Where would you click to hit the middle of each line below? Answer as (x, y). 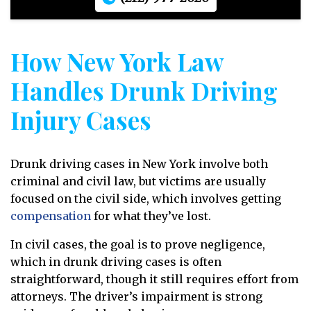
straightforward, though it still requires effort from (154, 279)
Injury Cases (81, 120)
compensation (51, 216)
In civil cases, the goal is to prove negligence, (138, 244)
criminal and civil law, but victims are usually (138, 181)
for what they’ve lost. (151, 216)
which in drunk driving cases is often (116, 262)
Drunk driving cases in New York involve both (139, 164)
